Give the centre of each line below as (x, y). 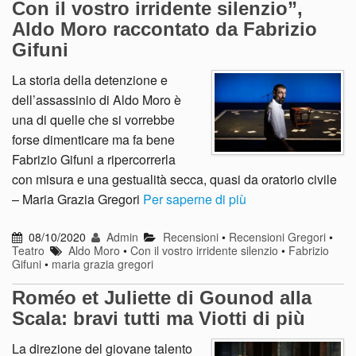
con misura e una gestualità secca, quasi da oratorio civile (174, 179)
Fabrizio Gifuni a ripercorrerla (94, 159)
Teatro (28, 250)
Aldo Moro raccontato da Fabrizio (164, 29)
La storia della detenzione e (90, 79)
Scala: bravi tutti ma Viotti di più (159, 319)
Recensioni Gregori (277, 236)
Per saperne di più (195, 199)
